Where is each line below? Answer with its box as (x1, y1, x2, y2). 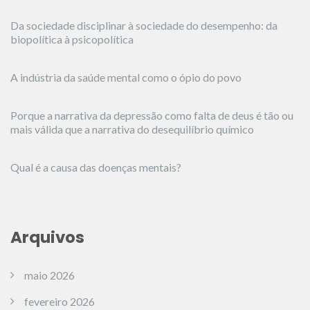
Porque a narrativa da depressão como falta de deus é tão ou (10, 109, 293, 122)
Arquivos (10, 226, 84, 248)
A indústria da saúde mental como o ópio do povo (10, 71, 241, 84)
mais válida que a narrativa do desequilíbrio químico (10, 122, 254, 136)
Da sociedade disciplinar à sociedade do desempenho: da (10, 19, 277, 32)
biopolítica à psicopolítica (10, 33, 134, 46)
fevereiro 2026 (24, 295, 95, 308)
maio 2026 (24, 268, 75, 282)
